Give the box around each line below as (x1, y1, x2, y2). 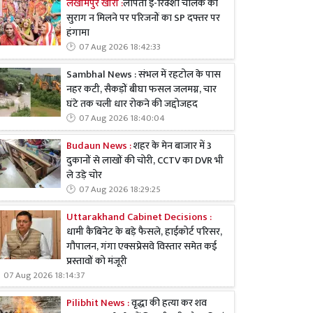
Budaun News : (66, 137, 131, 154)
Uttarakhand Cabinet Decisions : (66, 208, 212, 226)
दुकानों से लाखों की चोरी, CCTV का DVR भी (66, 152, 224, 169)
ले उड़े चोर (66, 166, 102, 184)
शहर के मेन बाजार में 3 (131, 137, 212, 154)
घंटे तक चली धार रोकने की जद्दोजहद (66, 96, 200, 113)
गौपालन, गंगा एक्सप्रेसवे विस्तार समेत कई (66, 238, 217, 255)
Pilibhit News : (66, 294, 129, 312)
